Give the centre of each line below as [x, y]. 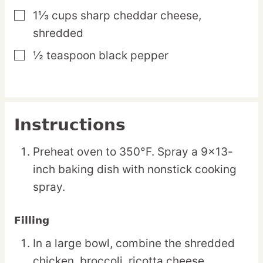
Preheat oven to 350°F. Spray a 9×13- [133, 152]
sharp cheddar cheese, [141, 16]
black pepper [134, 56]
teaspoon [71, 56]
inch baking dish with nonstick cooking [135, 170]
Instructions [70, 125]
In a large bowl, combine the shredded [134, 244]
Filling [32, 220]
